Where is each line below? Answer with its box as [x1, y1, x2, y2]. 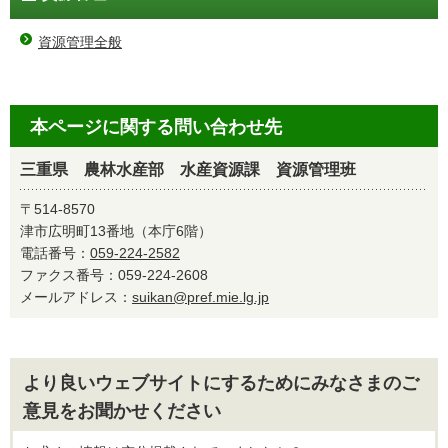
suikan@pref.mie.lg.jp [132, 288, 269, 305]
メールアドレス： [20, 288, 132, 305]
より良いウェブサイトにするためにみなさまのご [23, 372, 419, 393]
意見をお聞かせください [23, 400, 221, 421]
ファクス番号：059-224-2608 [20, 266, 222, 283]
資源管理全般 [38, 33, 122, 50]
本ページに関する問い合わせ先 [30, 116, 282, 137]
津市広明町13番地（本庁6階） [20, 222, 212, 239]
